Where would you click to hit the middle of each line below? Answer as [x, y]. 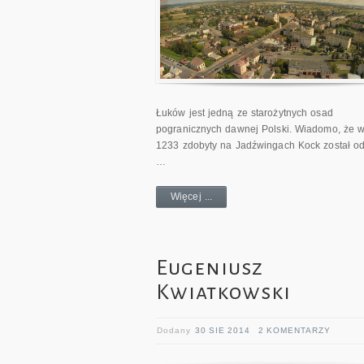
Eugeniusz [210, 269]
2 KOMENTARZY [295, 331]
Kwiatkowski [223, 293]
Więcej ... [191, 197]
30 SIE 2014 [223, 331]
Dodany [176, 331]
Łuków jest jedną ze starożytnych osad [245, 113]
